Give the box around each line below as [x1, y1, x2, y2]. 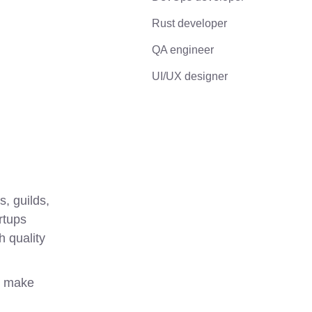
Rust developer [152, 17, 227, 29]
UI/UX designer [152, 70, 228, 82]
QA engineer [152, 44, 214, 56]
